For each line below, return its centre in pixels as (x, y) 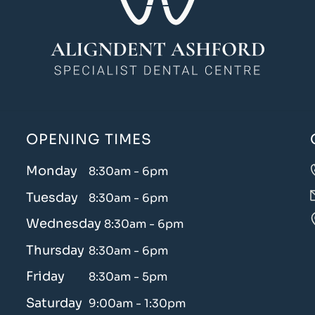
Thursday (56, 250)
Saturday (54, 303)
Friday (46, 277)
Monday (52, 171)
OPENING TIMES (89, 139)
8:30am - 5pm (127, 277)
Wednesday (64, 224)
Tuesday (52, 197)
